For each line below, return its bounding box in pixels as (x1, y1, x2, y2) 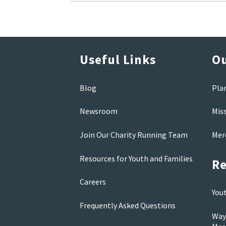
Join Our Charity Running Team (79, 129, 188, 140)
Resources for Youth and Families (79, 153, 193, 163)
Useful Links (79, 51, 156, 68)
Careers (79, 177, 106, 187)
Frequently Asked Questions (79, 200, 176, 210)
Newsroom (79, 106, 118, 117)
